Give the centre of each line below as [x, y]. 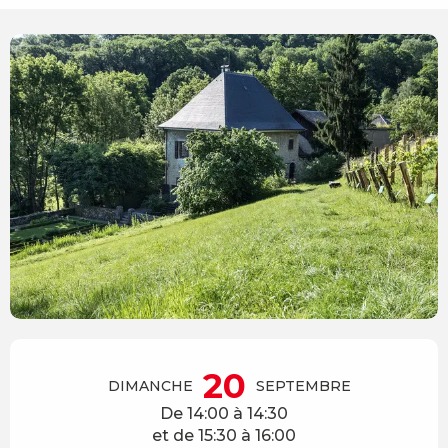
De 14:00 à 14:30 [224, 413]
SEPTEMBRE [303, 385]
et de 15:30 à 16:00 [224, 435]
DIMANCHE [150, 385]
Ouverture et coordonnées [146, 352]
